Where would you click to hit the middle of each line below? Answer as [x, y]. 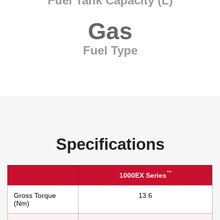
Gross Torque [35, 195]
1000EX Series [143, 175]
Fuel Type [110, 50]
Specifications [110, 144]
